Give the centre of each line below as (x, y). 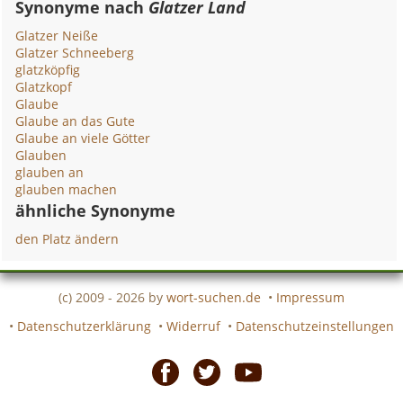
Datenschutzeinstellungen (315, 326)
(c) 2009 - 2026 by (112, 297)
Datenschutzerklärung (84, 326)
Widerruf (193, 326)
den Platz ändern (67, 239)
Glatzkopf (44, 87)
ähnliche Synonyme (96, 210)
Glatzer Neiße (57, 36)
